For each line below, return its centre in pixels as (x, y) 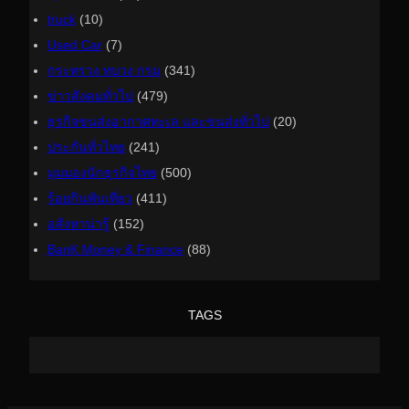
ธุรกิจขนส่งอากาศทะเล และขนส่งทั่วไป (158, 122)
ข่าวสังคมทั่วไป (90, 96)
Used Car (75, 45)
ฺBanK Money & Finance (115, 250)
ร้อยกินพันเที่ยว (90, 199)
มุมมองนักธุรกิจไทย (102, 173)
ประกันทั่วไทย (86, 147)
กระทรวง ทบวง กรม (104, 71)
